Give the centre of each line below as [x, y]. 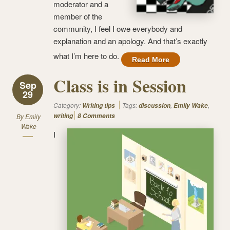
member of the [78, 16]
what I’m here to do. [87, 55]
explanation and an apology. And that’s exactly [130, 41]
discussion [155, 105]
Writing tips [99, 105]
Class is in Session [120, 85]
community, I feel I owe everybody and [118, 28]
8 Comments [96, 116]
